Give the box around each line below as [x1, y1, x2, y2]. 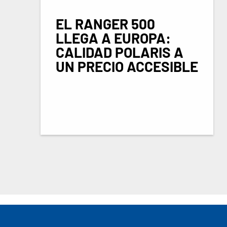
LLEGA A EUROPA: [56, 29, 171, 47]
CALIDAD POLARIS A [56, 43, 183, 61]
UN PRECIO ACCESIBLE [56, 57, 198, 75]
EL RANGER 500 [56, 15, 155, 32]
